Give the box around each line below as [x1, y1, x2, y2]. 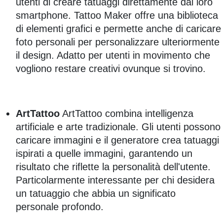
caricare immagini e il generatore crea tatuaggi [16, 135, 219, 146]
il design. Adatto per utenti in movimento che [16, 50, 210, 61]
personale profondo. [16, 201, 104, 213]
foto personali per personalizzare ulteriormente [16, 37, 220, 48]
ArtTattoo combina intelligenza [60, 108, 193, 119]
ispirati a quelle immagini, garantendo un [16, 148, 192, 159]
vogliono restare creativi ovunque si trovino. [16, 63, 206, 74]
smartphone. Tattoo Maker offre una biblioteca [16, 10, 218, 21]
